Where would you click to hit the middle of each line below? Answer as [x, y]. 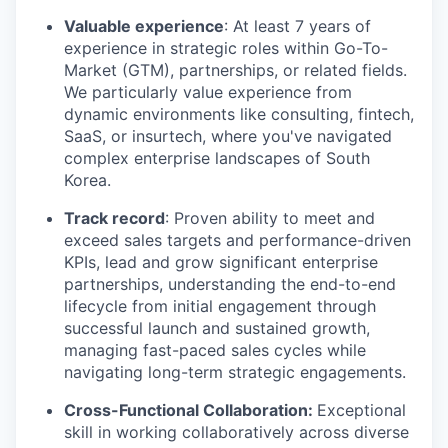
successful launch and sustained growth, [217, 328]
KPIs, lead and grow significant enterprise [221, 262]
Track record [114, 218]
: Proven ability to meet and [270, 218]
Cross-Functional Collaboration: [190, 410]
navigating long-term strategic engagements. [235, 372]
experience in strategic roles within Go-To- [226, 48]
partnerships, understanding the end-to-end [230, 284]
